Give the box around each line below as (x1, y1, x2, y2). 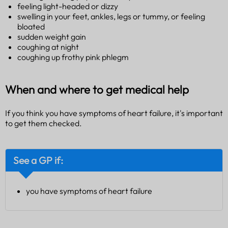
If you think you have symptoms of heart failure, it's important (5, 108, 223, 119)
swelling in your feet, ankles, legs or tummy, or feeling (17, 11, 205, 21)
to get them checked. (5, 118, 82, 129)
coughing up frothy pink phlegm (17, 51, 129, 62)
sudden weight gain (17, 31, 86, 42)
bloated (17, 21, 45, 32)
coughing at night (17, 41, 79, 52)
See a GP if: (13, 154, 63, 167)
